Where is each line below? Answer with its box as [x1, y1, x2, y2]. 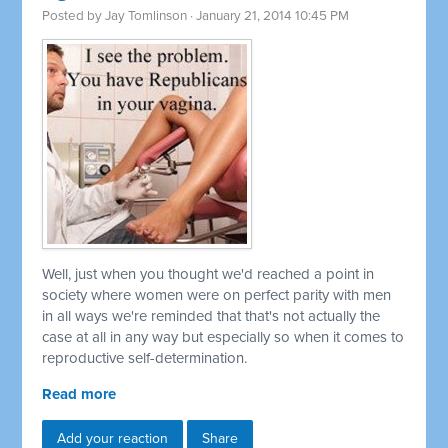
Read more [42, 385, 117, 404]
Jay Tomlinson [105, 8, 188, 25]
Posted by [42, 8, 106, 25]
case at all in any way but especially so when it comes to [42, 328, 405, 347]
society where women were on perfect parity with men [42, 286, 392, 305]
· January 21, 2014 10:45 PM [187, 8, 350, 25]
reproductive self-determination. [42, 349, 248, 368]
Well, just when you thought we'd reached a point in [42, 265, 375, 284]
